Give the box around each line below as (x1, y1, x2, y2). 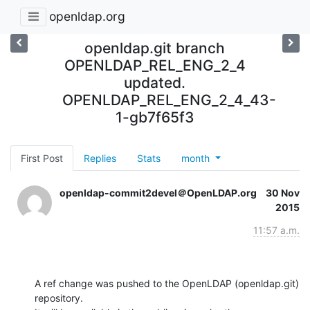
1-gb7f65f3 (115, 108, 194, 126)
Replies (84, 152, 116, 164)
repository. (35, 291, 83, 304)
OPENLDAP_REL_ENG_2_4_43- (62, 91, 276, 109)
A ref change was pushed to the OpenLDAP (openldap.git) (35, 277, 299, 289)
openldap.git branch (84, 39, 226, 57)
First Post (21, 152, 63, 164)
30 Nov (266, 186, 300, 199)
